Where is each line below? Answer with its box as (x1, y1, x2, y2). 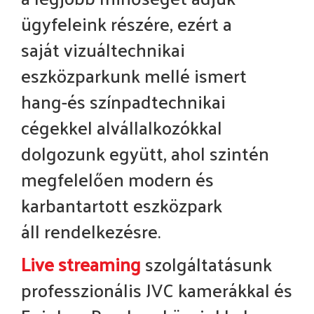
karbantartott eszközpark (21, 189, 222, 222)
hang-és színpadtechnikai (21, 85, 226, 118)
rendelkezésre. (44, 214, 165, 248)
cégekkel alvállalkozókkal (21, 111, 222, 144)
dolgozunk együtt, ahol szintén (21, 137, 269, 170)
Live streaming (21, 247, 141, 281)
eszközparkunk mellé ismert (21, 59, 247, 93)
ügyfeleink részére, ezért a (21, 7, 232, 41)
